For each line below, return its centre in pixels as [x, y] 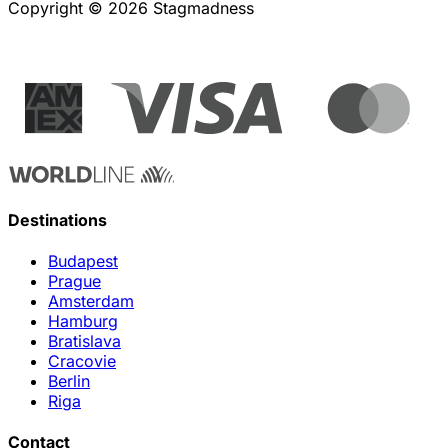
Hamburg [83, 320]
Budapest [83, 260]
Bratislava [84, 340]
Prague [74, 280]
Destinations [57, 219]
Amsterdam [91, 300]
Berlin [69, 380]
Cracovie [82, 360]
